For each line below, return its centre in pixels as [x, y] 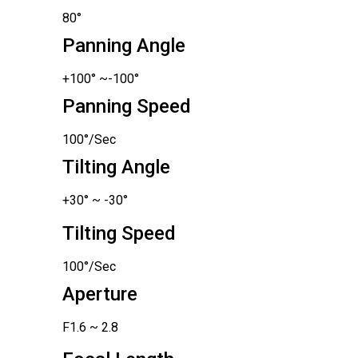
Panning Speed [126, 107]
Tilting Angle [116, 167]
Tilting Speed [119, 233]
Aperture [99, 294]
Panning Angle [123, 46]
